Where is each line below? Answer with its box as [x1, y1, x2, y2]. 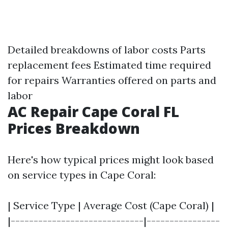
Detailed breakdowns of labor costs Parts [8, 43, 206, 56]
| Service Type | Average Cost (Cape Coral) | [8, 199, 214, 212]
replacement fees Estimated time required [8, 59, 211, 72]
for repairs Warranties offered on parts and [8, 74, 216, 87]
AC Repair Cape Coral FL [8, 102, 179, 122]
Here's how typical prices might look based [8, 153, 214, 166]
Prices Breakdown [8, 119, 140, 138]
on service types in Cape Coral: [8, 168, 156, 182]
